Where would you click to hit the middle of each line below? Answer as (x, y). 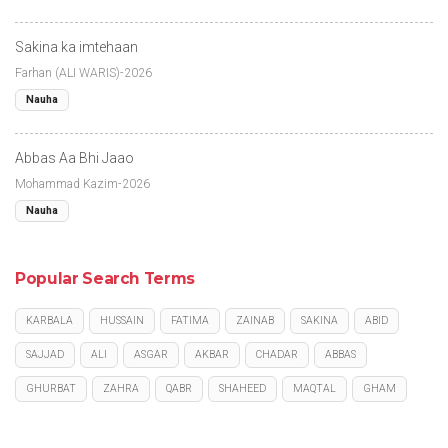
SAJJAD (45, 354)
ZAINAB (255, 320)
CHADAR (277, 354)
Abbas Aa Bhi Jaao (74, 157)
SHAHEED (242, 388)
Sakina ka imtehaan (76, 46)
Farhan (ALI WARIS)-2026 (83, 72)
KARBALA (49, 320)
